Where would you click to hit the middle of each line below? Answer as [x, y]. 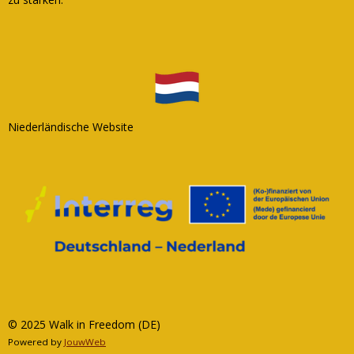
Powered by [36, 342]
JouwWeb [85, 342]
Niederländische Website [71, 127]
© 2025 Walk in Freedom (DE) [84, 324]
